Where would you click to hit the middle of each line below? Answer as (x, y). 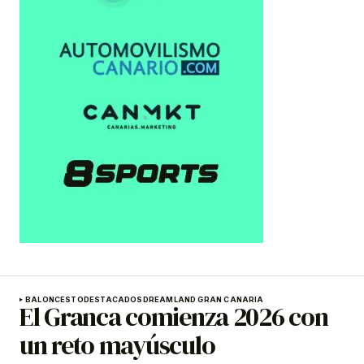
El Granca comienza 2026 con (174, 316)
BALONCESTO (54, 299)
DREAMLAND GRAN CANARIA (203, 299)
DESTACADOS (113, 299)
